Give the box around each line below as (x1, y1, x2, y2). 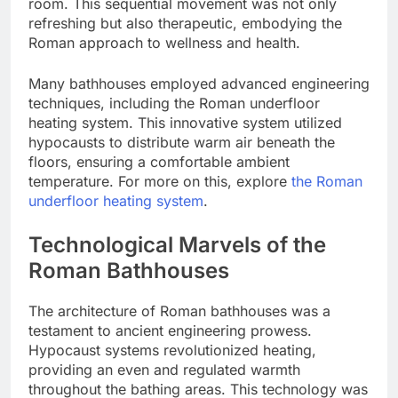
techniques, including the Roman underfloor (28, 93, 320, 112)
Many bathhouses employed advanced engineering (28, 74, 370, 92)
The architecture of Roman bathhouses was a (28, 301, 330, 320)
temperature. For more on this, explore (28, 171, 291, 190)
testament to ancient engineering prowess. (28, 321, 312, 339)
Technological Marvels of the (28, 231, 326, 258)
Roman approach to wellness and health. (28, 33, 300, 52)
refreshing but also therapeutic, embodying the (28, 13, 342, 32)
